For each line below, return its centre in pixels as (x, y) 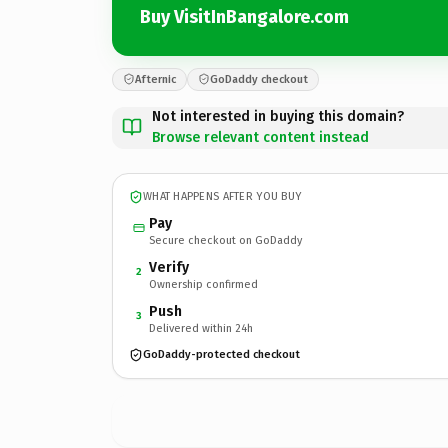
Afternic (155, 79)
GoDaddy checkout (259, 79)
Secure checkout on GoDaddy (225, 240)
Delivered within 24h (201, 328)
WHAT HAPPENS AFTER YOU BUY (222, 196)
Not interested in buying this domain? (278, 116)
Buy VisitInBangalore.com (244, 17)
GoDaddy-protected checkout (221, 354)
